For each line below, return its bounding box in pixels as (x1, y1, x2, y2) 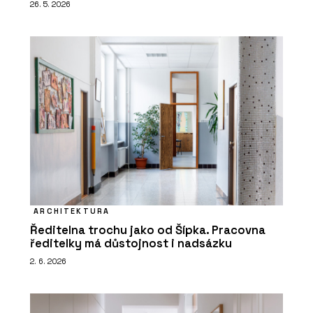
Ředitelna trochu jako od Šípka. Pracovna (30, 222, 265, 238)
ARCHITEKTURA (34, 206, 110, 217)
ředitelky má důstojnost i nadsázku (30, 235, 232, 251)
